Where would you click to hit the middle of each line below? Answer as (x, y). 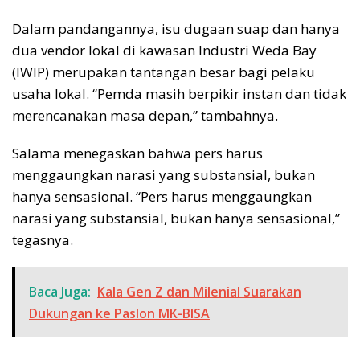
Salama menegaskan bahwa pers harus (137, 153)
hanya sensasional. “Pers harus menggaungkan (162, 197)
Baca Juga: (60, 292)
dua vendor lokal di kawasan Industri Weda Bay (164, 51)
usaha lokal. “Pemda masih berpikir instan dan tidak (179, 94)
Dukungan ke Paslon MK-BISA (119, 314)
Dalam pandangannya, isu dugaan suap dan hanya (176, 29)
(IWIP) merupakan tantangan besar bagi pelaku (164, 72)
